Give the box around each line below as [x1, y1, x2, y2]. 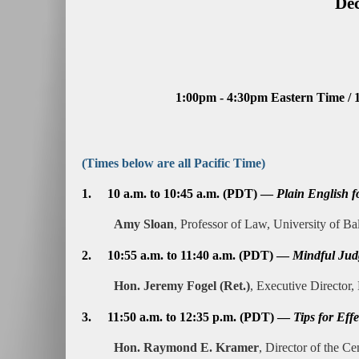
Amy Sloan [114, 217, 174, 231]
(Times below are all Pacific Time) [82, 156, 265, 170]
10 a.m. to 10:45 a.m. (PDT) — [107, 187, 276, 200]
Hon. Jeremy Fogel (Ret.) [114, 279, 250, 292]
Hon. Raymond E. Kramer [114, 341, 259, 354]
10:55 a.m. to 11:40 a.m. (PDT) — [107, 248, 292, 262]
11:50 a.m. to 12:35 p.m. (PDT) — [107, 310, 293, 324]
